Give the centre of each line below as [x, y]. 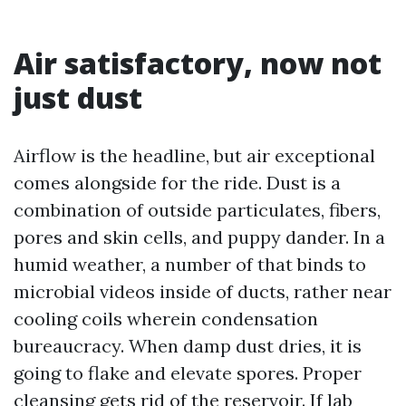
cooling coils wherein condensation [166, 319]
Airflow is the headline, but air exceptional [194, 155]
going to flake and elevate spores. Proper [188, 373]
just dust [78, 97]
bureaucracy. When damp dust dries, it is [188, 346]
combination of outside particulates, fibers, [197, 210]
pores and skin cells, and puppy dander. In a [199, 237]
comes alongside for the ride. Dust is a [177, 183]
